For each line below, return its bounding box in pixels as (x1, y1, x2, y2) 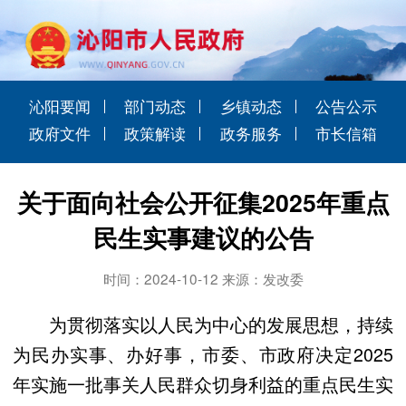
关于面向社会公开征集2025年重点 (16, 184, 390, 219)
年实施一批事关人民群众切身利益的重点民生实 (13, 370, 393, 397)
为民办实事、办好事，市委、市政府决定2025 (13, 340, 393, 367)
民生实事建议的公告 (92, 219, 314, 255)
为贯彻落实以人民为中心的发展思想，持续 (13, 310, 393, 337)
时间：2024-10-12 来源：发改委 (102, 267, 304, 288)
